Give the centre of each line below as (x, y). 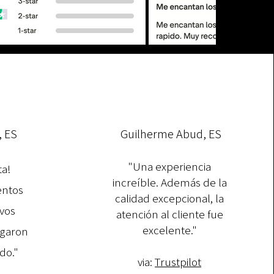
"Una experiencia (170, 167)
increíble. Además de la (169, 183)
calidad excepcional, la (170, 198)
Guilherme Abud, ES (171, 134)
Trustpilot (178, 262)
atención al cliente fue (169, 214)
